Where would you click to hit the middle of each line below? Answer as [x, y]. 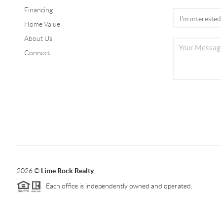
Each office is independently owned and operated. [117, 186]
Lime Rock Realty [67, 170]
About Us [38, 38]
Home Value [42, 24]
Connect [37, 53]
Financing [38, 10]
